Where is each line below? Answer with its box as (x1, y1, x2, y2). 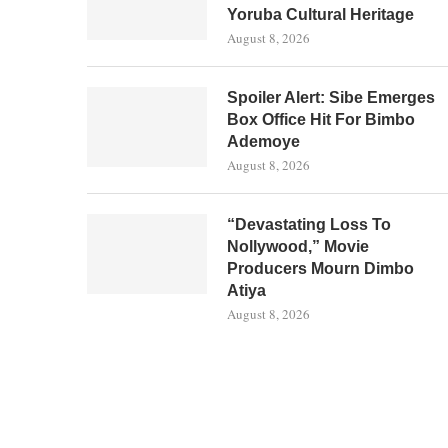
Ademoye (227, 133, 300, 150)
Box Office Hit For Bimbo (227, 111, 415, 128)
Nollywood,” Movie (227, 238, 369, 255)
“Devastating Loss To (227, 216, 391, 233)
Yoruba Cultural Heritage (227, 6, 414, 23)
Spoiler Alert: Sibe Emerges (227, 89, 435, 106)
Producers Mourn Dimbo (227, 260, 414, 277)
